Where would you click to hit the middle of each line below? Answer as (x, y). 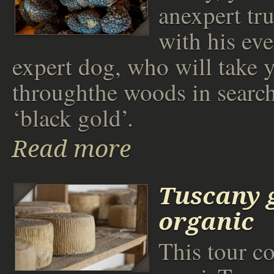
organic (206, 222)
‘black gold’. (73, 117)
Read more (72, 149)
